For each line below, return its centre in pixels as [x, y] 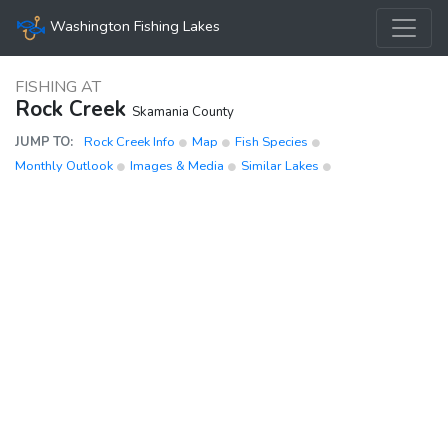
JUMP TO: [45, 142]
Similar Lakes [280, 166]
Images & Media [178, 166]
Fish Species [273, 142]
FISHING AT [58, 87]
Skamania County [183, 112]
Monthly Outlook [65, 166]
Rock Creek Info [131, 142]
